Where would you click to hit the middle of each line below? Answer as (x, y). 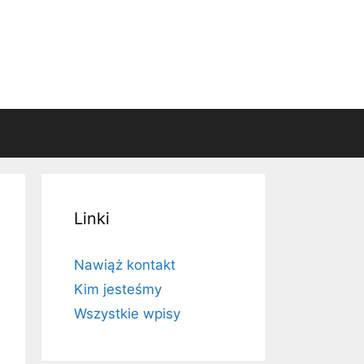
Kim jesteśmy (118, 289)
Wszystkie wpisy (127, 314)
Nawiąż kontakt (125, 265)
